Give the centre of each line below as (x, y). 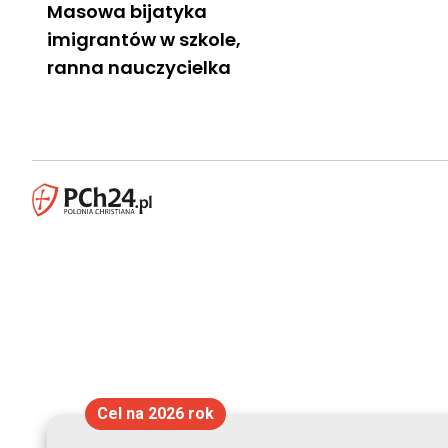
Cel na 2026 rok (155, 413)
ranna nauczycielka (139, 67)
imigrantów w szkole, (144, 39)
